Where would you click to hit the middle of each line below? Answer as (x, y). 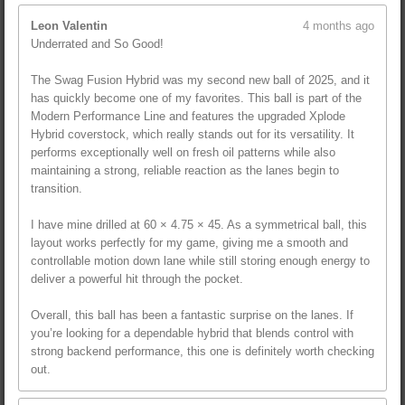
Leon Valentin (69, 26)
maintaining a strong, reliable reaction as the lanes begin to (185, 171)
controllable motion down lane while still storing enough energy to (200, 261)
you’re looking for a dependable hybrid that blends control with (192, 334)
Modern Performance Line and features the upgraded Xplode (188, 117)
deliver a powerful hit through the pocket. (137, 279)
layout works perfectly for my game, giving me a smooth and (189, 243)
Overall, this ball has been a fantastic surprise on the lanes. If (192, 316)
